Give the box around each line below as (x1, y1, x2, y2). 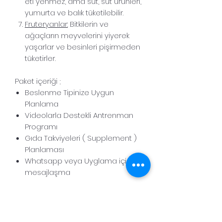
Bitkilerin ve (68, 18, 109, 29)
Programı (25, 121, 57, 132)
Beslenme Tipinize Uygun (25, 87, 114, 98)
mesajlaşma (25, 166, 70, 177)
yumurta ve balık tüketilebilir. (25, 7, 123, 18)
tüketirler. (25, 53, 55, 63)
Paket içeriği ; (15, 75, 60, 86)
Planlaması (25, 144, 64, 155)
